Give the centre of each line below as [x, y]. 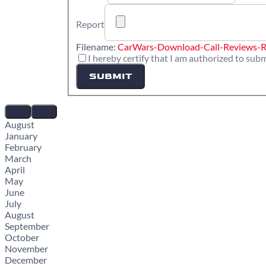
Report [90, 24]
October [22, 237]
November [26, 248]
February [23, 147]
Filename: [97, 46]
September [27, 226]
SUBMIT [110, 76]
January [21, 135]
